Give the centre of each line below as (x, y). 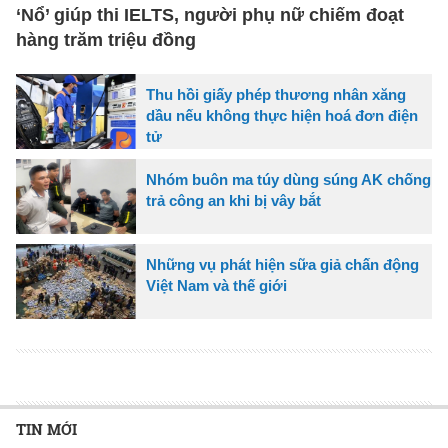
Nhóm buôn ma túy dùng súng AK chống (288, 179)
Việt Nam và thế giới (216, 285)
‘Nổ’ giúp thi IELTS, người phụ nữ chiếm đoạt (210, 14)
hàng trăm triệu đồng (106, 39)
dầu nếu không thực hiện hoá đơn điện (282, 115)
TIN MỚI (46, 428)
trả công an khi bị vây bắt (233, 200)
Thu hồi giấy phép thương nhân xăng (276, 94)
